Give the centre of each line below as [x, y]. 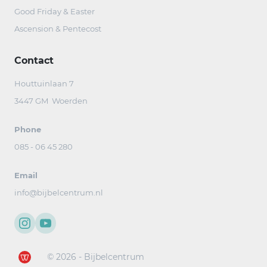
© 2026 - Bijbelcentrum [96, 257]
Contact [34, 60]
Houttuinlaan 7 [44, 83]
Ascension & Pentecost [58, 29]
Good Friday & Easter [55, 11]
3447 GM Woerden [51, 101]
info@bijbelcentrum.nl [59, 193]
